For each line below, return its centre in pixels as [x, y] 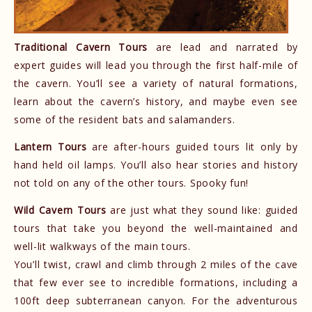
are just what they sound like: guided [202, 210]
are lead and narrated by [223, 47]
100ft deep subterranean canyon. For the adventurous [156, 300]
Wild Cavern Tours [60, 210]
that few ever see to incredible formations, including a [156, 282]
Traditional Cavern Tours [81, 47]
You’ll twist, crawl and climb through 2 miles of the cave [156, 264]
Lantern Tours [53, 146]
